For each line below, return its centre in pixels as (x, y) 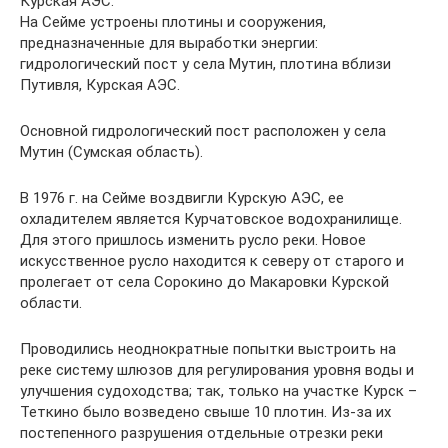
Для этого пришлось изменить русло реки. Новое (193, 239)
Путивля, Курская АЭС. (100, 84)
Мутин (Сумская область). (111, 151)
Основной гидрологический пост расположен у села (203, 130)
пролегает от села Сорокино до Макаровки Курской (204, 281)
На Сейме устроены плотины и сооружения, (173, 21)
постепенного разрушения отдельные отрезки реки (201, 432)
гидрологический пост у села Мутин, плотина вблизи (205, 63)
